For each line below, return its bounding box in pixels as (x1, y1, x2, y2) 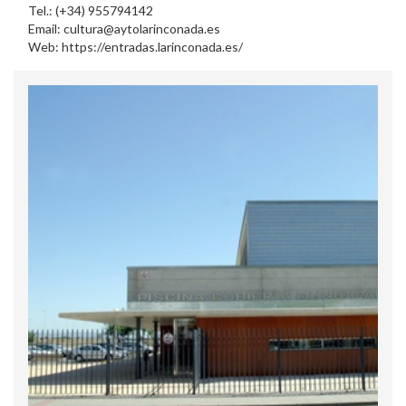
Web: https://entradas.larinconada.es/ (28, 39, 243, 54)
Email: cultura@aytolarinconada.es (28, 21, 220, 36)
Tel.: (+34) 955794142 (28, 3, 153, 18)
